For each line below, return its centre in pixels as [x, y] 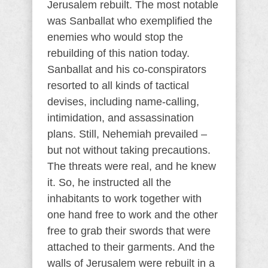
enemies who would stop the [115, 37]
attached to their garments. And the [131, 247]
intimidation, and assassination [121, 118]
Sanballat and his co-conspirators [127, 69]
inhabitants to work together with [124, 198]
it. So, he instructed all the [109, 182]
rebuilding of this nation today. [118, 53]
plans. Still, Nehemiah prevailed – [127, 134]
